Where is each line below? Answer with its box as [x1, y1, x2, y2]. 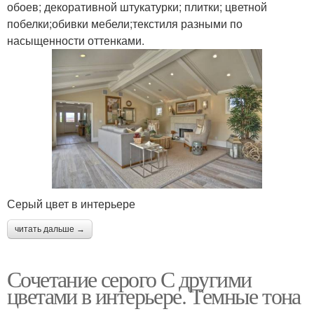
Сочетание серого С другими [7, 264, 252, 294]
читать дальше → [15, 224, 85, 235]
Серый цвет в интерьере [7, 196, 135, 212]
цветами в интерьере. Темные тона [7, 280, 301, 311]
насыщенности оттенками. [7, 32, 144, 48]
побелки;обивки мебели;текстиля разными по [7, 15, 243, 32]
